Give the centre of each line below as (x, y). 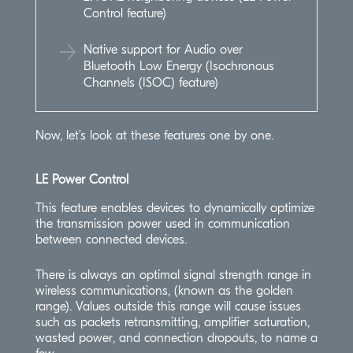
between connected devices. (111, 240)
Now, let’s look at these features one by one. (154, 136)
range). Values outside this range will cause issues (168, 307)
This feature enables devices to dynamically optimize (175, 208)
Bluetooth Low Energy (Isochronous (178, 67)
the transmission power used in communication (162, 224)
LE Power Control (82, 180)
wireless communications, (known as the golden (164, 291)
